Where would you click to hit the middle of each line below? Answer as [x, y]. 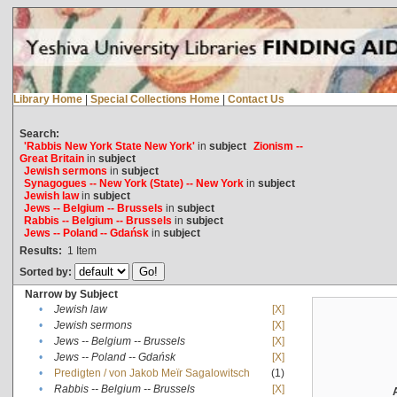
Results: [40, 250]
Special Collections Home [155, 99]
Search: [39, 133]
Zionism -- [278, 146]
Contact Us [256, 99]
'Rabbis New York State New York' [109, 146]
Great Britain [51, 158]
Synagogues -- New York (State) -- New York [133, 183]
